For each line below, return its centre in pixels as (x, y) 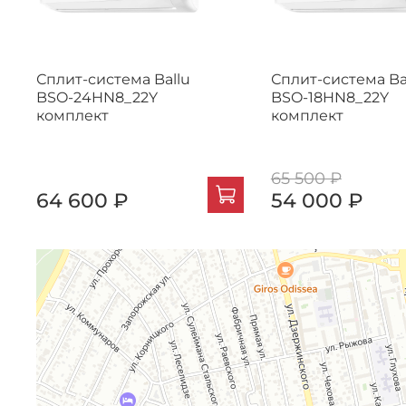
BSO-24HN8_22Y (97, 98)
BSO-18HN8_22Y (329, 98)
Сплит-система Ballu (114, 80)
